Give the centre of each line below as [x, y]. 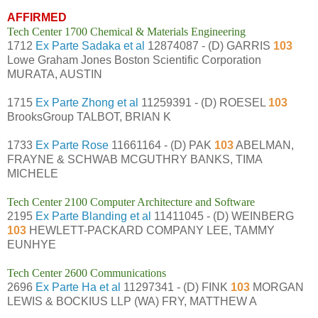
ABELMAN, [264, 145]
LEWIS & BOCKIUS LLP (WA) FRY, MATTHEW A [132, 301]
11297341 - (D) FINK [174, 287]
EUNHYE [32, 244]
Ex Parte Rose [72, 145]
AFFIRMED [37, 17]
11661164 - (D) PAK [161, 145]
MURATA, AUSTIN [55, 74]
